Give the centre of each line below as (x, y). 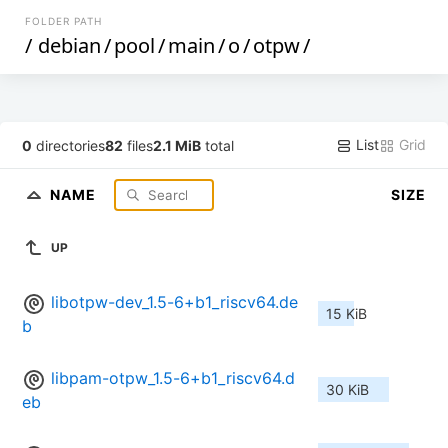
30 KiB (347, 390)
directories (69, 145)
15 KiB (346, 314)
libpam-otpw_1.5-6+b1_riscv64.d (173, 378)
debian (70, 45)
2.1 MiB (177, 145)
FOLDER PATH (64, 21)
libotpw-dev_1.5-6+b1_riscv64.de (174, 302)
